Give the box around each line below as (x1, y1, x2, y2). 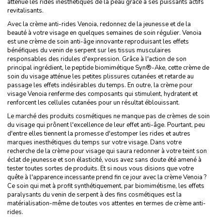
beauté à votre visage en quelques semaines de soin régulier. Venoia (7, 28, 201, 37)
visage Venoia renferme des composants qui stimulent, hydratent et (7, 89, 198, 98)
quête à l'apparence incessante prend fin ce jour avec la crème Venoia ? (7, 172, 206, 182)
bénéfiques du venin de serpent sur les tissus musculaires (7, 46, 171, 55)
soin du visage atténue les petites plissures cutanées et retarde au (7, 72, 194, 81)
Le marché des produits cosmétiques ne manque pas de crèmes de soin (7, 111, 210, 121)
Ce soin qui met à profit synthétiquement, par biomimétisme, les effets (7, 181, 204, 190)
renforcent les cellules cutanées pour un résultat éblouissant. (7, 98, 180, 107)
